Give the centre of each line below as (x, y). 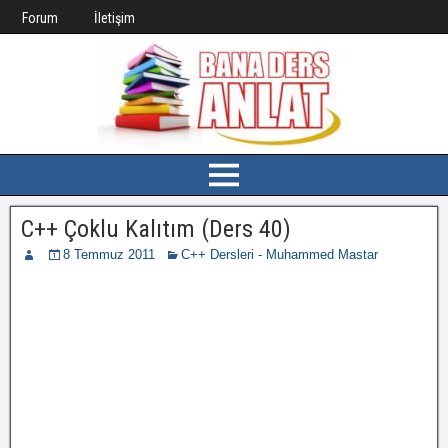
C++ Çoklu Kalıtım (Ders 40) (156, 229)
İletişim (114, 18)
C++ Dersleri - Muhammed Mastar (279, 254)
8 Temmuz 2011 (109, 254)
